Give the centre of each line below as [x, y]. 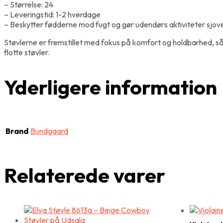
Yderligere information [111, 87]
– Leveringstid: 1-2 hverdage [52, 14]
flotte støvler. [27, 52]
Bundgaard [49, 131]
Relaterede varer [85, 175]
